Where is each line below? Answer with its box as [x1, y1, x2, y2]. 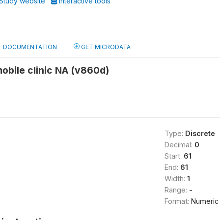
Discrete [185, 129, 215, 137]
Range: [164, 186, 189, 194]
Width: [164, 174, 187, 183]
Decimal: [164, 140, 194, 149]
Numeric [191, 197, 219, 205]
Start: [164, 152, 184, 160]
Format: [164, 197, 191, 205]
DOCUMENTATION [3, 43, 57, 51]
